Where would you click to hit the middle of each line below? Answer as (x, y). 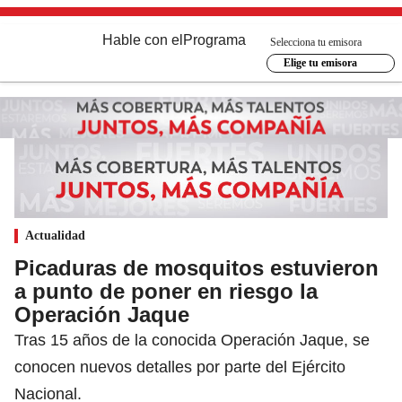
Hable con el (143, 40)
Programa (214, 40)
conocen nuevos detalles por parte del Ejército (180, 367)
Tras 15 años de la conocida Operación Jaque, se (192, 340)
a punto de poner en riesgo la (166, 291)
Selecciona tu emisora (316, 42)
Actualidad (55, 235)
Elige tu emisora (320, 63)
